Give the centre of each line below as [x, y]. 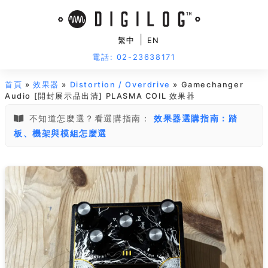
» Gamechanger [207, 85]
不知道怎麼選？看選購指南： [90, 118]
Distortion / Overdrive [120, 85]
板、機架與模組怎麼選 [60, 133]
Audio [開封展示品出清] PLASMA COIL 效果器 [100, 96]
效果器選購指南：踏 [196, 118]
